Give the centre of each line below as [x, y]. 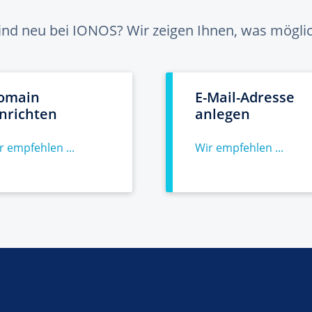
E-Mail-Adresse [245, 97]
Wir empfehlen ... [239, 148]
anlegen [223, 114]
